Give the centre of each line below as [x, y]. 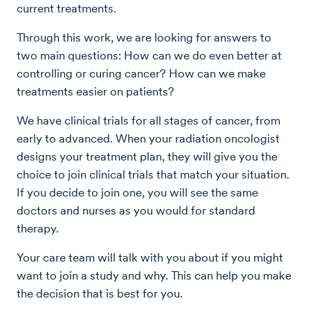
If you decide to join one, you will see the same [137, 192]
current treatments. [66, 8]
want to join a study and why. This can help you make [154, 275]
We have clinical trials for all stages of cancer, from [148, 120]
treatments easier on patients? [95, 91]
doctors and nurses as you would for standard [136, 210]
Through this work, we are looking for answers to [144, 37]
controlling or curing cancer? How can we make [141, 73]
